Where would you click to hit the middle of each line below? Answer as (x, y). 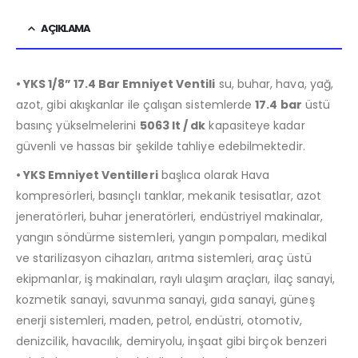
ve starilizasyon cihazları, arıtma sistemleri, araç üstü (164, 258)
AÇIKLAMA (66, 28)
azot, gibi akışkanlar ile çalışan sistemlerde (136, 104)
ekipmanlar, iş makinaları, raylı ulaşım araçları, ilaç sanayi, (176, 278)
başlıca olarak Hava (214, 175)
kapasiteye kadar (255, 125)
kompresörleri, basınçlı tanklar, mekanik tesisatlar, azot (169, 195)
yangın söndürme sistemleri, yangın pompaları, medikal (171, 237)
